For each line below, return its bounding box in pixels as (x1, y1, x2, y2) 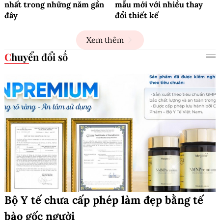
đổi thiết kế (115, 10, 159, 20)
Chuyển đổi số (11, 50, 68, 63)
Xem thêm (86, 34, 124, 45)
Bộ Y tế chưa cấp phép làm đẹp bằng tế (4, 193, 203, 207)
